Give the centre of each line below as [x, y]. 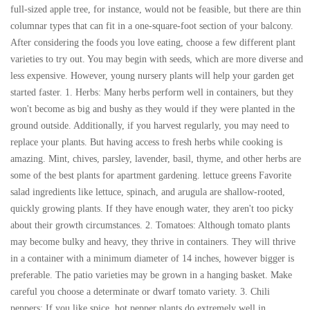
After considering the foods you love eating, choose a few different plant [153, 42]
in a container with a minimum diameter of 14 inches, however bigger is [152, 258]
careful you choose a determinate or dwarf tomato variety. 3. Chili [140, 291]
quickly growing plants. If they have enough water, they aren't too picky [152, 208]
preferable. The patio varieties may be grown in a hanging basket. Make [151, 275]
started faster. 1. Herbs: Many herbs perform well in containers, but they [152, 92]
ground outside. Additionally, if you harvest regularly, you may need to [150, 125]
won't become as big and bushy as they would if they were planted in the [153, 109]
